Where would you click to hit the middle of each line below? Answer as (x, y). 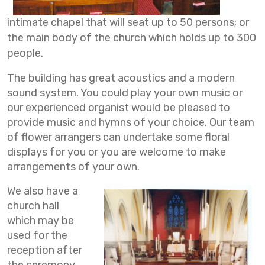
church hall (33, 206)
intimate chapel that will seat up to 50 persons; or (128, 23)
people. (25, 54)
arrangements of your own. (73, 167)
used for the (37, 236)
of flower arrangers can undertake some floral (118, 138)
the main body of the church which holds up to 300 (132, 38)
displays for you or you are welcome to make (117, 152)
